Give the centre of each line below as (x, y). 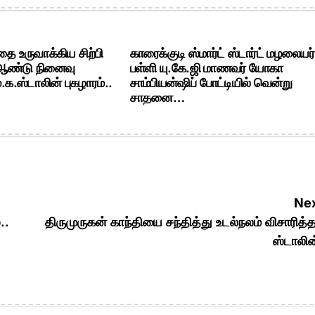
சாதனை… (157, 97)
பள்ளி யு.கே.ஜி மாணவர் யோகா (206, 68)
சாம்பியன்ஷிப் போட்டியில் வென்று (211, 83)
